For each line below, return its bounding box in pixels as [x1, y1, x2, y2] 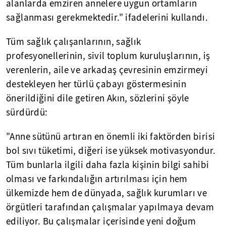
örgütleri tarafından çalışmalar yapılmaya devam [6, 201, 214, 213]
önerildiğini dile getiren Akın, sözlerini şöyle [6, 92, 189, 104]
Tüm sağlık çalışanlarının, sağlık [6, 36, 141, 48]
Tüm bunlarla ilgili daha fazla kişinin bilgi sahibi [6, 159, 209, 171]
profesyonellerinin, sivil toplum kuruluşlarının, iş [6, 50, 210, 62]
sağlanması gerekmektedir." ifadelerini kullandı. [6, 12, 208, 24]
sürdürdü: [6, 106, 48, 119]
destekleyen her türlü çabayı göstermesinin [6, 78, 186, 90]
